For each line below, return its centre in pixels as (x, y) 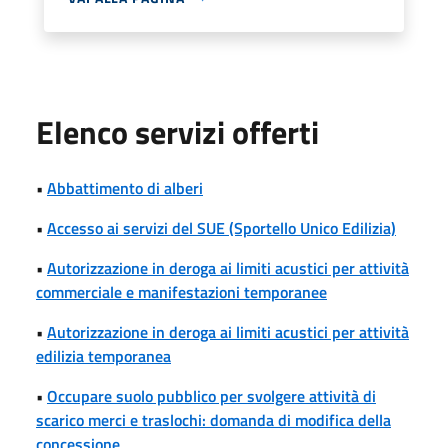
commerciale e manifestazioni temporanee (181, 291)
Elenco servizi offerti (177, 131)
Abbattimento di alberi (125, 187)
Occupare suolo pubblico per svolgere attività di (211, 395)
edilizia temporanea (103, 355)
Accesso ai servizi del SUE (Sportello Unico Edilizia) (221, 227)
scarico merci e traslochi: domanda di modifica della (213, 419)
